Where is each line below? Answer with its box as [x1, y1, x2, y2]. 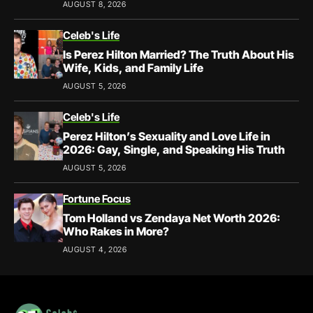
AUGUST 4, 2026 [63, 244, 127, 254]
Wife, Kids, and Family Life [63, 60, 203, 75]
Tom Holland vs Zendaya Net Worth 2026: [63, 210, 280, 225]
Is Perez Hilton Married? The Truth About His [63, 47, 294, 61]
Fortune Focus [63, 191, 131, 205]
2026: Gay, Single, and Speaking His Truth [63, 142, 285, 156]
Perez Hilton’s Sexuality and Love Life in [63, 129, 270, 143]
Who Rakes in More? [63, 224, 169, 238]
